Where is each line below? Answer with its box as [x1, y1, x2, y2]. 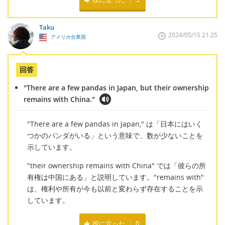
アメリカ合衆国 [49, 33, 86, 41]
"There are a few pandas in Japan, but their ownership [24, 83, 209, 93]
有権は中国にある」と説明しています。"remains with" [27, 172, 204, 182]
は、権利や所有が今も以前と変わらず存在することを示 [27, 184, 203, 194]
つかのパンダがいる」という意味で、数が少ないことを [27, 130, 203, 140]
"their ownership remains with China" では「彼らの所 [27, 161, 206, 171]
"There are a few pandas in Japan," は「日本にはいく [27, 119, 202, 129]
